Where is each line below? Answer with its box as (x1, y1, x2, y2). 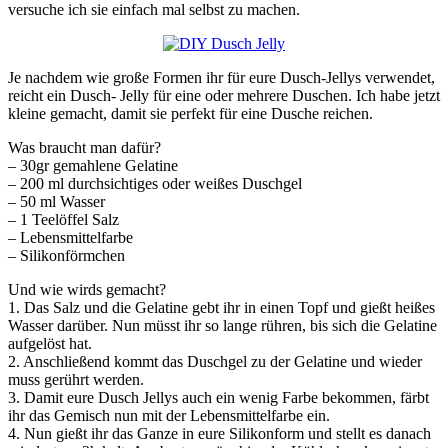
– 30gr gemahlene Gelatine (8, 156, 178, 174)
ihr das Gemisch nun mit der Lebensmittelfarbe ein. (8, 406, 330, 424)
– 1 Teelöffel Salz (8, 210, 119, 228)
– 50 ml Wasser (8, 192, 105, 210)
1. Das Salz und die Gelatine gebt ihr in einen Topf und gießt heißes (8, 298, 435, 316)
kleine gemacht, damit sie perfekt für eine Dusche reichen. (8, 104, 373, 122)
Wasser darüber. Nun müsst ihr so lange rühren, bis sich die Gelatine (8, 316, 437, 334)
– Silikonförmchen (8, 246, 125, 264)
